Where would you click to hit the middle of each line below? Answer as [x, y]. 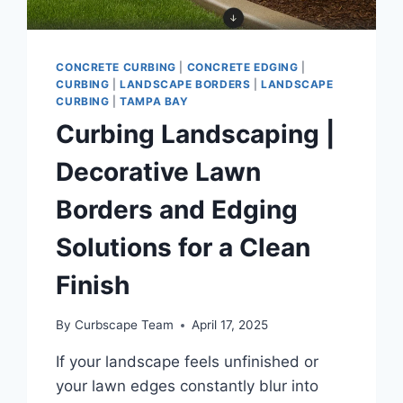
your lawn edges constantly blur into [188, 386]
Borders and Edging [177, 209]
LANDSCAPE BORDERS [185, 84]
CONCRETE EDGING [242, 67]
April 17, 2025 [229, 325]
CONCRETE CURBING [116, 67]
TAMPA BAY [154, 101]
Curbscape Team [124, 325]
